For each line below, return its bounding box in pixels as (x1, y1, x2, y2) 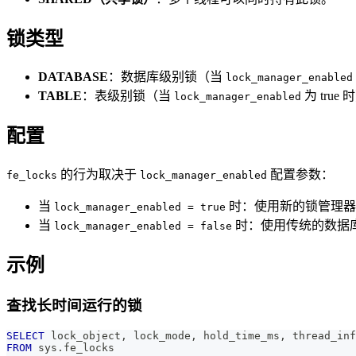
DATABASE (38, 70, 108, 84)
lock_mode (127, 329, 191, 342)
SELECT (6, 329, 44, 342)
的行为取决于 (57, 168, 140, 182)
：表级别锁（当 (82, 89, 174, 103)
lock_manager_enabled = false (54, 220, 232, 233)
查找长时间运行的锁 (6, 297, 142, 315)
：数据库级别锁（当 (108, 70, 226, 84)
